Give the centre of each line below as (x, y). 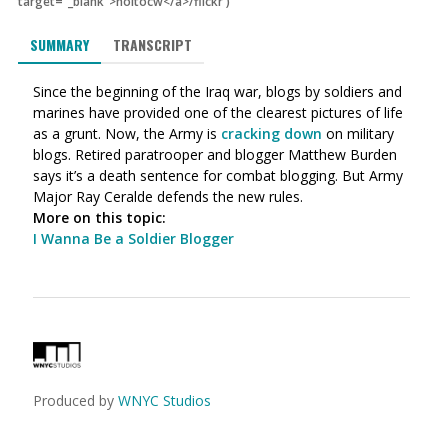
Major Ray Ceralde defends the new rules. (168, 196)
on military (358, 133)
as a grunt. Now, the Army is (127, 133)
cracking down (271, 133)
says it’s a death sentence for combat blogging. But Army (218, 175)
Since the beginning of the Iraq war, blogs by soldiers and (217, 91)
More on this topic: (99, 217)
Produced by (75, 400)
